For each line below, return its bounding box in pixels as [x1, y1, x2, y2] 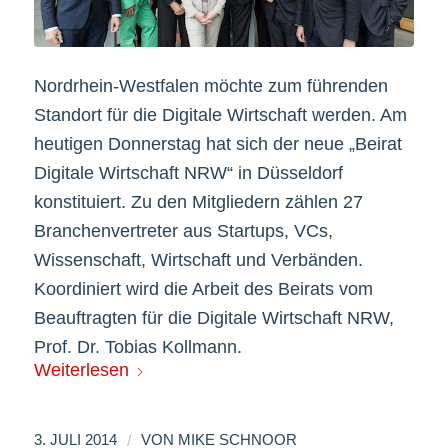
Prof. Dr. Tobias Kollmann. [33, 336, 242, 357]
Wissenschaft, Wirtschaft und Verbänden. [33, 249, 363, 270]
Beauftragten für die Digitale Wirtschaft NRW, [33, 307, 394, 328]
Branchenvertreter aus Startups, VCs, [33, 220, 333, 241]
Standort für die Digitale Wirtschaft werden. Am [33, 104, 407, 125]
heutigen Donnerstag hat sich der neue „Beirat [33, 133, 402, 154]
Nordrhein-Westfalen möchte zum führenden [33, 75, 388, 96]
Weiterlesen [33, 360, 129, 381]
